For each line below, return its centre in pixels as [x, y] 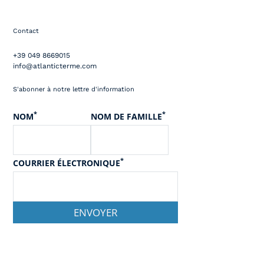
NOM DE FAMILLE [126, 116]
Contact [26, 31]
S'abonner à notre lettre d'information [74, 89]
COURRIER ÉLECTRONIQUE [67, 163]
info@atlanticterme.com [55, 66]
